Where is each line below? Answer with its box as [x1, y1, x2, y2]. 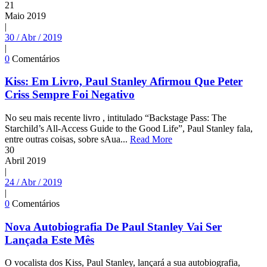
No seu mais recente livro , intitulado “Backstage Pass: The [5, 112, 226, 123]
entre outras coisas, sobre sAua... [5, 133, 130, 144]
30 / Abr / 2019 [5, 32, 62, 42]
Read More [130, 133, 172, 144]
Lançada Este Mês [5, 233, 94, 246]
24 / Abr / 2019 [5, 176, 62, 187]
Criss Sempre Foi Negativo [5, 88, 135, 101]
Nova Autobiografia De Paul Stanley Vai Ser [5, 220, 222, 233]
